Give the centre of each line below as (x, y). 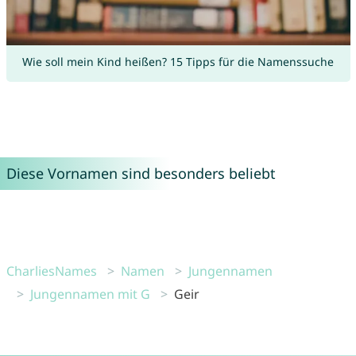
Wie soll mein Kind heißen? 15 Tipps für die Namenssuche (178, 61)
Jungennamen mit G (90, 294)
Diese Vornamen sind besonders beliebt (141, 173)
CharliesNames (51, 271)
